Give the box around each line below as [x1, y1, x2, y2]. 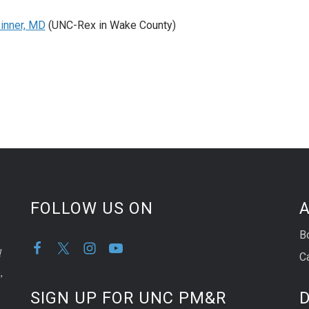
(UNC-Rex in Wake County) [45, 19, 176, 32]
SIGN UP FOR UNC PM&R [30, 288, 226, 308]
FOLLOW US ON [30, 199, 153, 219]
